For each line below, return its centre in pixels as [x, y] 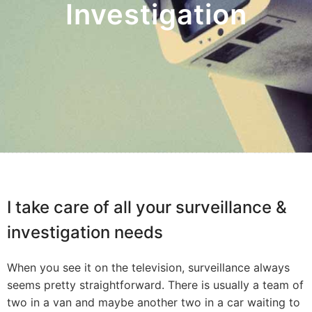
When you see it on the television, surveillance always [148, 267]
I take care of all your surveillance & [147, 207]
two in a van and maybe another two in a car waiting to [154, 302]
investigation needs [85, 232]
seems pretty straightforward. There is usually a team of [155, 285]
